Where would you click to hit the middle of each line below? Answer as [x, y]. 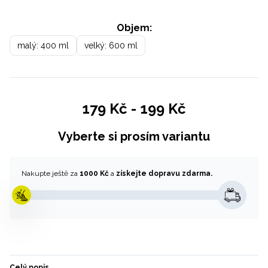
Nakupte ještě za [51, 173]
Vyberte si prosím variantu [134, 136]
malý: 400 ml [43, 45]
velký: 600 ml [111, 45]
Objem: [134, 28]
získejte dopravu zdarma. [164, 173]
